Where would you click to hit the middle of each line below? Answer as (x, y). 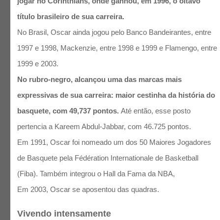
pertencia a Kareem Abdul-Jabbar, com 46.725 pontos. (105, 127)
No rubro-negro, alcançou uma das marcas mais (100, 80)
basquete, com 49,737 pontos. (68, 111)
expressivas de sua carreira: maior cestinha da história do (116, 95)
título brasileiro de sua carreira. (71, 17)
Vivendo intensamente (64, 213)
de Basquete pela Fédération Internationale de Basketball (108, 158)
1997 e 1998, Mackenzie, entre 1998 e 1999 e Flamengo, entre (117, 48)
